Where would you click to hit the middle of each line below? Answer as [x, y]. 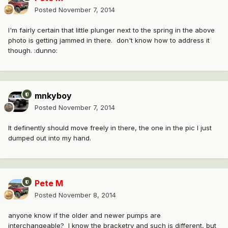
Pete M [49, 183]
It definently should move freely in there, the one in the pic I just [110, 128]
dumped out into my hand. [50, 138]
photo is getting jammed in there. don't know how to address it [109, 40]
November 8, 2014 [87, 195]
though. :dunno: [33, 51]
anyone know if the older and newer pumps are [84, 216]
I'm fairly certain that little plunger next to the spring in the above [111, 30]
